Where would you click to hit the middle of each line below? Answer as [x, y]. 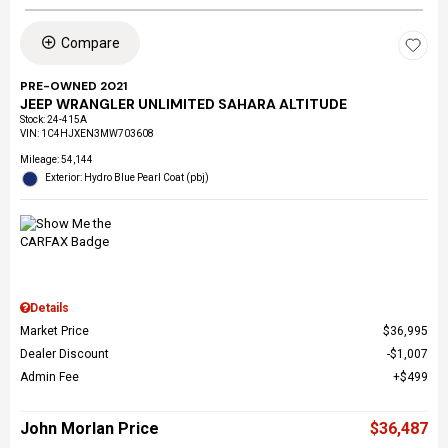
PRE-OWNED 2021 [73, 85]
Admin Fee [49, 376]
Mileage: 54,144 [56, 159]
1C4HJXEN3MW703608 [97, 133]
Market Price [54, 330]
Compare [90, 42]
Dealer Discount [64, 353]
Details [49, 307]
